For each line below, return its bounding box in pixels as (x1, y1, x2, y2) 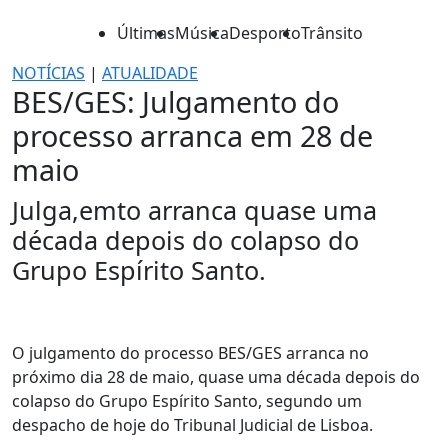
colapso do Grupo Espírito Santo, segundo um (12, 390, 362, 412)
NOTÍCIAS (12, 62, 85, 84)
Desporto (229, 22, 301, 44)
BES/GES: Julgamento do (12, 82, 339, 121)
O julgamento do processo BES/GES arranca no (12, 342, 369, 364)
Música (175, 22, 229, 44)
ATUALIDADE (102, 62, 198, 84)
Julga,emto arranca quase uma (12, 193, 377, 227)
